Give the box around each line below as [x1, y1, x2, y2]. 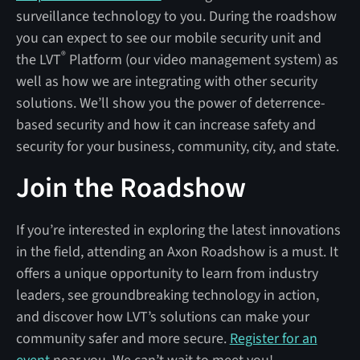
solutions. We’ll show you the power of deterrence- [15, 92, 325, 113]
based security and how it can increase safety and [15, 114, 316, 135]
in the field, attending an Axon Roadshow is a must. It [15, 241, 338, 262]
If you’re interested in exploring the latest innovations [15, 219, 341, 240]
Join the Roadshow [15, 167, 252, 208]
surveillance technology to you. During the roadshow [15, 6, 337, 27]
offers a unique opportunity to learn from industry [15, 263, 318, 284]
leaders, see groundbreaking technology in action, [15, 284, 319, 305]
